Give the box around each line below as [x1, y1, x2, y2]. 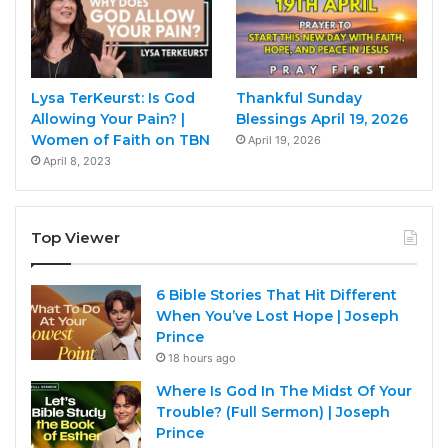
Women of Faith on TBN [31, 130, 210, 149]
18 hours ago [168, 350, 236, 365]
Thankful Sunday [235, 88, 362, 107]
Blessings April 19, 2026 [235, 109, 408, 128]
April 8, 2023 [43, 153, 111, 168]
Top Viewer [31, 227, 120, 247]
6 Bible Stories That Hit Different [156, 285, 397, 304]
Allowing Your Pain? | [31, 109, 185, 128]
